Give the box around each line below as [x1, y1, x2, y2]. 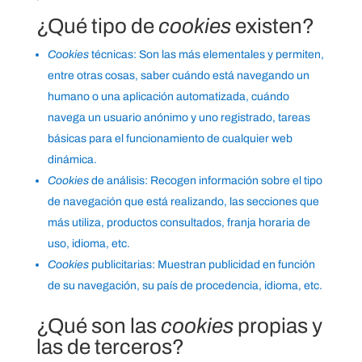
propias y [233, 314, 322, 338]
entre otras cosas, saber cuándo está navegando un [47, 69, 309, 82]
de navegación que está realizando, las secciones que [47, 196, 319, 208]
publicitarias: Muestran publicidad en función [88, 259, 315, 271]
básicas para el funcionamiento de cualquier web [47, 133, 293, 145]
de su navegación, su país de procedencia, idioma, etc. [47, 280, 322, 293]
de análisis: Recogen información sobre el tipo [88, 175, 322, 187]
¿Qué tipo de [36, 15, 158, 38]
